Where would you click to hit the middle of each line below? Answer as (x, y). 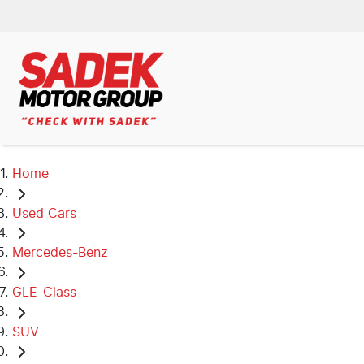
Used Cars (44, 213)
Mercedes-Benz (60, 253)
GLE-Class (44, 292)
